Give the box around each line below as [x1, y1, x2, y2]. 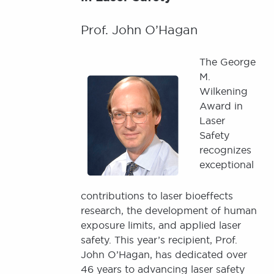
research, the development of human [81, 204, 257, 217]
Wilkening [199, 85, 248, 97]
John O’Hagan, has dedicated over [81, 248, 247, 261]
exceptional [199, 158, 254, 171]
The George [199, 56, 256, 68]
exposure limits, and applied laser [81, 219, 241, 231]
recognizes [199, 144, 251, 156]
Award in [199, 100, 243, 112]
